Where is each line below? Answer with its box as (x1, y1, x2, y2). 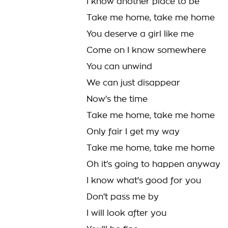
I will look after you (87, 209, 166, 217)
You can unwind (87, 63, 152, 71)
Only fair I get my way (87, 128, 180, 136)
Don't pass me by (87, 193, 159, 201)
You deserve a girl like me (87, 30, 194, 38)
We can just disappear (87, 79, 180, 87)
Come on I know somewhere (87, 46, 206, 54)
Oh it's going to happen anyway (87, 160, 220, 168)
